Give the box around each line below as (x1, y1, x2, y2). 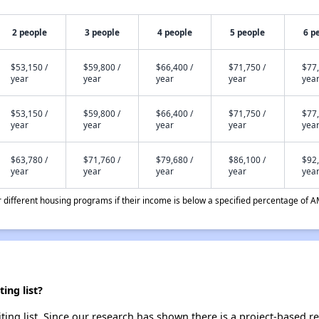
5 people (230, 26, 266, 38)
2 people (11, 26, 47, 38)
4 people (157, 26, 192, 38)
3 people (84, 26, 120, 38)
